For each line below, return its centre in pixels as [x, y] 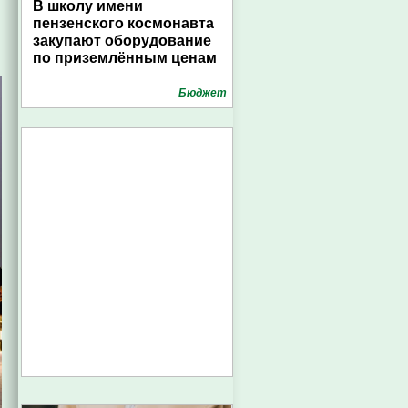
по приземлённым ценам [125, 58]
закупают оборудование [122, 41]
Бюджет [203, 93]
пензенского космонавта [123, 23]
